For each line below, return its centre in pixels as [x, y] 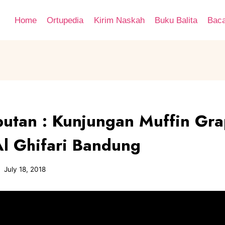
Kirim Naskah [119, 20]
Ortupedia [65, 20]
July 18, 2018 [25, 169]
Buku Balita [176, 20]
